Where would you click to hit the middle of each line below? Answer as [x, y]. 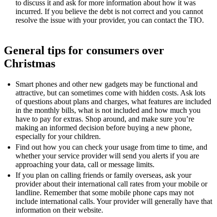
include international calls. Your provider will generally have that [114, 201]
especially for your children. [58, 136]
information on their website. [59, 210]
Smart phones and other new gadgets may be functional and [107, 84]
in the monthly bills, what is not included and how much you [108, 110]
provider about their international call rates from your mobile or [111, 184]
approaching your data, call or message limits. [85, 164]
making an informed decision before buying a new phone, [104, 127]
